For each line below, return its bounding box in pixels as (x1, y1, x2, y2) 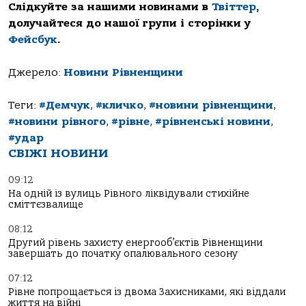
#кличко (96, 98, 143, 111)
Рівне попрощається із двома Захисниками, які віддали (8, 286, 286, 298)
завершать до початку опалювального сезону (8, 247, 238, 260)
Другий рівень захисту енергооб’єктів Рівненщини (8, 236, 262, 249)
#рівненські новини (155, 115, 270, 128)
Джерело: (8, 66, 64, 79)
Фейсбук (8, 33, 57, 46)
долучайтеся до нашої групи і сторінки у (8, 16, 251, 29)
